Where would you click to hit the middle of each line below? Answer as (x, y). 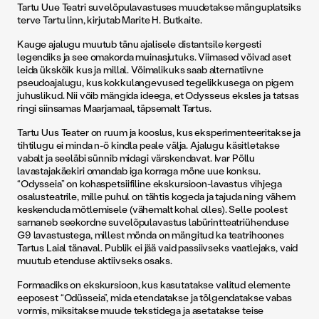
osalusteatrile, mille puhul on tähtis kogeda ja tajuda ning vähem (156, 196)
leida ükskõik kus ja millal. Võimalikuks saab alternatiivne (140, 69)
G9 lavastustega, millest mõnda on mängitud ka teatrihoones (151, 235)
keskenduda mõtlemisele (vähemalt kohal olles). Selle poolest (152, 209)
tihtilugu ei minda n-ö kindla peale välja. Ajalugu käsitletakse (149, 145)
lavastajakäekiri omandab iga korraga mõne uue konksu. (139, 171)
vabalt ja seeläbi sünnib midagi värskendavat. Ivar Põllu (136, 158)
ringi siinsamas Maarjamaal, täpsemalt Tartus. (114, 108)
